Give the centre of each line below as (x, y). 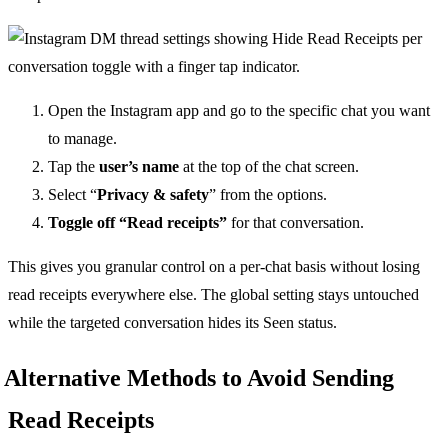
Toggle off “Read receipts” (137, 223)
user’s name (139, 167)
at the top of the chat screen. (269, 167)
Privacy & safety (153, 195)
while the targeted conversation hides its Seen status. (172, 323)
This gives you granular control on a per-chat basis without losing (214, 267)
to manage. (82, 139)
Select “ (72, 195)
